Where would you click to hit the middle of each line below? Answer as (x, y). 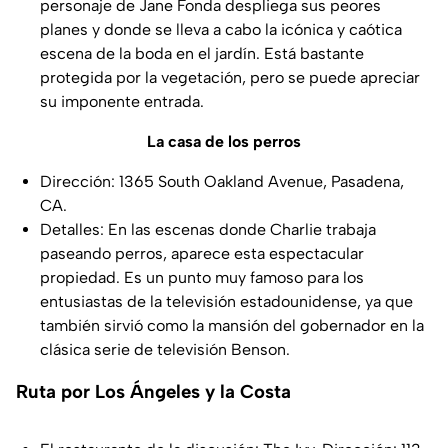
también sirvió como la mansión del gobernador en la (232, 325)
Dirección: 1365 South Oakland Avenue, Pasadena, (222, 181)
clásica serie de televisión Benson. (165, 349)
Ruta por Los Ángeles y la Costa (153, 391)
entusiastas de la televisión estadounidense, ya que (226, 301)
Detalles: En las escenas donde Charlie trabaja (208, 229)
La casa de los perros (224, 141)
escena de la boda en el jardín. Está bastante (202, 53)
